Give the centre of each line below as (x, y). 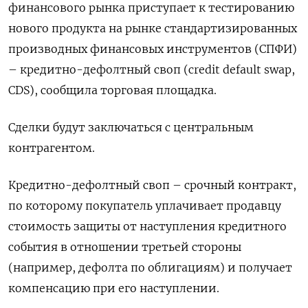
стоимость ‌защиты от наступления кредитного (147, 226)
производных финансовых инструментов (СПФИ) (153, 49)
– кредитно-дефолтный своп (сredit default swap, (152, 69)
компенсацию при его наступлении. (114, 288)
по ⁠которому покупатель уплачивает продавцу (145, 206)
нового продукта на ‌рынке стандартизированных (153, 28)
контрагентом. (52, 148)
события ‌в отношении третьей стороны (125, 247)
